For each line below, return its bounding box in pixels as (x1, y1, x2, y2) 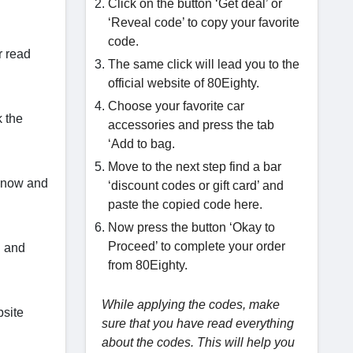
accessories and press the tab (108, 118, 274, 132)
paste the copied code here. (108, 198, 262, 211)
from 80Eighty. (108, 258, 188, 272)
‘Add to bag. (108, 137, 175, 150)
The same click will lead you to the (108, 58, 299, 71)
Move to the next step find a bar (108, 160, 281, 173)
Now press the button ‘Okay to (108, 221, 275, 234)
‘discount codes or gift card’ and (108, 179, 284, 192)
